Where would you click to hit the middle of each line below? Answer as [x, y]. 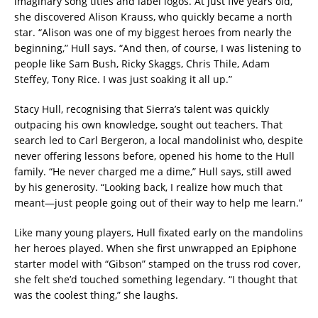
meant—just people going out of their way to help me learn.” [158, 202]
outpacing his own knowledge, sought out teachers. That [148, 124]
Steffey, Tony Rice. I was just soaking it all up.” [123, 79]
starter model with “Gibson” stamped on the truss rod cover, [157, 263]
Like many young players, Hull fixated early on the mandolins [159, 232]
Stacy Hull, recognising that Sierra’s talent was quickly [142, 109]
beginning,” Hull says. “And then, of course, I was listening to [158, 48]
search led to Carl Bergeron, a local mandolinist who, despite [159, 140]
